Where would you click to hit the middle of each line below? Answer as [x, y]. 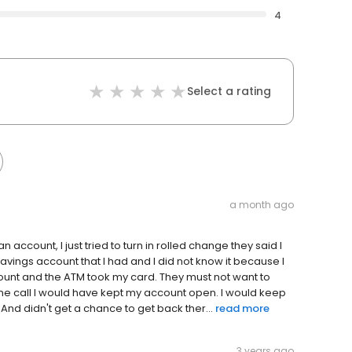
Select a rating [229, 92]
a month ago [262, 205]
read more [242, 309]
